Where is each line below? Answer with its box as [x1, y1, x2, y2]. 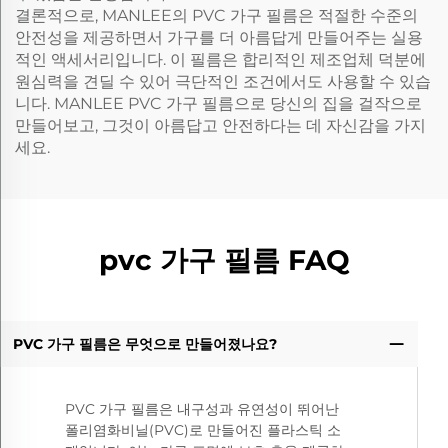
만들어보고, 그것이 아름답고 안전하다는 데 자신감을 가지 [15, 116, 426, 135]
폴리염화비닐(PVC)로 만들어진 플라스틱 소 [65, 421, 341, 440]
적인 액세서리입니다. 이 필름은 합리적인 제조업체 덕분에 [15, 50, 426, 69]
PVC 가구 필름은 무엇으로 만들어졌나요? [12, 334, 277, 353]
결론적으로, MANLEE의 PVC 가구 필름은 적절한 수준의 [15, 6, 418, 25]
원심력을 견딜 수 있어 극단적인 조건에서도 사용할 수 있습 [15, 72, 431, 91]
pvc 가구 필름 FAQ [98, 243, 350, 277]
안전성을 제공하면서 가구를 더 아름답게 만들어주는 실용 [15, 28, 423, 47]
